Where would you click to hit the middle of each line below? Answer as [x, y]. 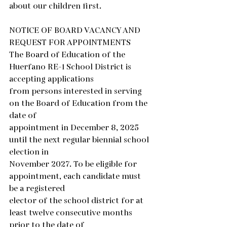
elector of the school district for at [77, 201]
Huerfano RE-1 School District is [71, 67]
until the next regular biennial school [80, 140]
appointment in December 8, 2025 [75, 128]
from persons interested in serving [77, 91]
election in [29, 152]
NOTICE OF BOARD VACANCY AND [76, 31]
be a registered [37, 189]
